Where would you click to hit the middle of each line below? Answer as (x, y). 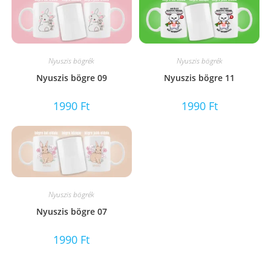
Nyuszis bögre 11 (200, 77)
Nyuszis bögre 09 (71, 77)
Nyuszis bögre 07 (71, 212)
